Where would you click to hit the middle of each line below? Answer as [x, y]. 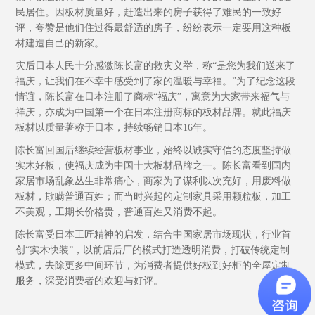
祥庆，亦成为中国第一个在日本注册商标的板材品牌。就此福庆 [154, 112]
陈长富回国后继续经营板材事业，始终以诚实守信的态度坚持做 [154, 150]
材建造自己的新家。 [60, 44]
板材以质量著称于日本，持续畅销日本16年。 [114, 128]
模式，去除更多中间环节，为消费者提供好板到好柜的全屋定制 [154, 266]
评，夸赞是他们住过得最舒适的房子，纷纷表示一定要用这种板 [154, 28]
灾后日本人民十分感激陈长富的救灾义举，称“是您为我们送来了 [156, 66]
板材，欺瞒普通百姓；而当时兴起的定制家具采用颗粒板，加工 [154, 197]
